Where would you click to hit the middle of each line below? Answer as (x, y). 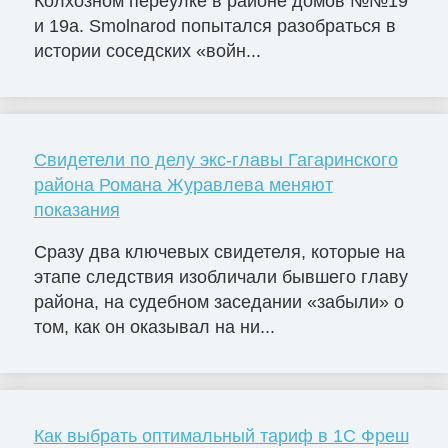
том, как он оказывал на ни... (154, 326)
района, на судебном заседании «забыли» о (218, 301)
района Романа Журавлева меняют (183, 184)
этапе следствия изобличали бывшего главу (220, 276)
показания (76, 209)
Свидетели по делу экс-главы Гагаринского (215, 159)
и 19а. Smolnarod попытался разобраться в (214, 25)
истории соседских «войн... (147, 50)
